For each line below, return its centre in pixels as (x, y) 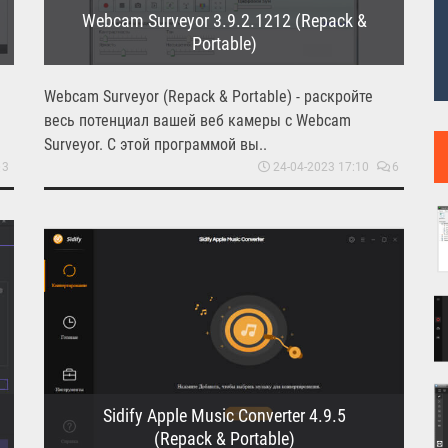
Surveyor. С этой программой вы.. (155, 144)
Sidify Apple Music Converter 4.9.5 (224, 415)
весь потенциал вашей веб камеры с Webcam (197, 120)
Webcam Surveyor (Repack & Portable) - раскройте (208, 96)
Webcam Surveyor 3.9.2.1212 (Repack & (224, 20)
